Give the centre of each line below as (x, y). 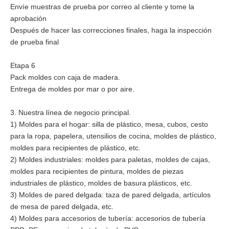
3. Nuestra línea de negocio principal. (71, 112)
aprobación (28, 18)
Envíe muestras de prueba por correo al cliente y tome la (102, 6)
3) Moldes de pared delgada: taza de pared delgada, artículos (110, 194)
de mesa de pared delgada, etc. (62, 206)
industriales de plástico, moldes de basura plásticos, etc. (101, 183)
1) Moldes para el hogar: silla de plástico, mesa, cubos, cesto (109, 124)
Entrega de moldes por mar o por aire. (72, 89)
